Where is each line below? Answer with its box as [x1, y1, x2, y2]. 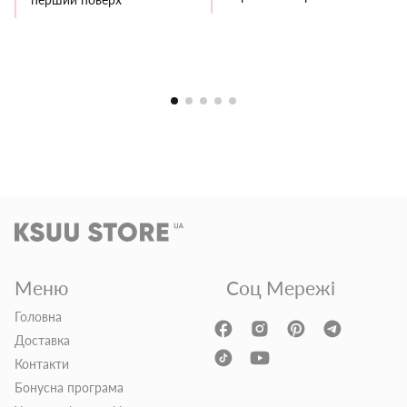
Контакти [15, 355, 69, 372]
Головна [15, 308, 62, 324]
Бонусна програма [15, 379, 124, 395]
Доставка [15, 332, 70, 348]
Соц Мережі [225, 275, 335, 299]
